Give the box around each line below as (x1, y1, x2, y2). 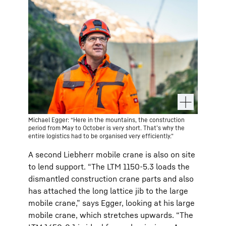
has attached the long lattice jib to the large (28, 186, 188, 196)
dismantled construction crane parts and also (28, 174, 194, 184)
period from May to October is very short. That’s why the (28, 124, 185, 132)
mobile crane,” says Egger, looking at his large (28, 198, 195, 208)
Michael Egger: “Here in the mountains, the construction (28, 116, 185, 124)
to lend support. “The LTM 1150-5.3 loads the (28, 161, 190, 172)
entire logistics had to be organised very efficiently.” (28, 132, 174, 140)
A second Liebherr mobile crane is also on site (28, 149, 195, 159)
